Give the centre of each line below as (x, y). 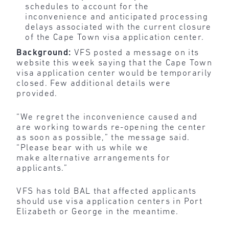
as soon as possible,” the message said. (103, 138)
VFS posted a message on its (136, 53)
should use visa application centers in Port (109, 202)
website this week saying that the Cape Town (114, 63)
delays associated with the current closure (118, 28)
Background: (45, 53)
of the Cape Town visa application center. (116, 38)
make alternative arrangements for (94, 158)
